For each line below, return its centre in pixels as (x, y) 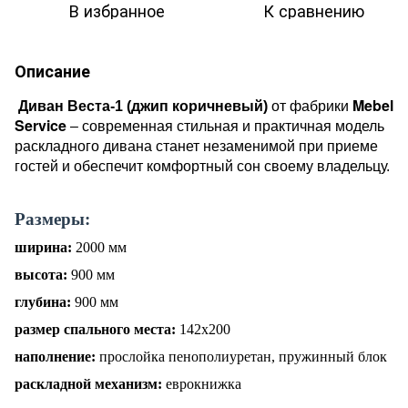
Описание (52, 71)
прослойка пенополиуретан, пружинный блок (241, 356)
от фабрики (310, 106)
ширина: (43, 247)
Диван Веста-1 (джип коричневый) (141, 106)
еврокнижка (202, 383)
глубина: (43, 301)
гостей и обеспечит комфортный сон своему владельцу (200, 166)
